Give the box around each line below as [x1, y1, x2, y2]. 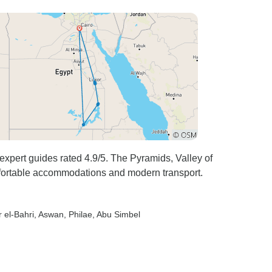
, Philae [64, 209, 92, 219]
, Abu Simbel [92, 209, 140, 219]
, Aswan [34, 209, 64, 219]
